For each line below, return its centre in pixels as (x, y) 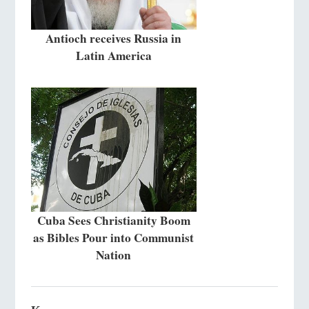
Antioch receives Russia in (114, 38)
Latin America (113, 55)
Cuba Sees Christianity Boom (113, 221)
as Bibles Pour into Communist (114, 238)
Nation (114, 255)
